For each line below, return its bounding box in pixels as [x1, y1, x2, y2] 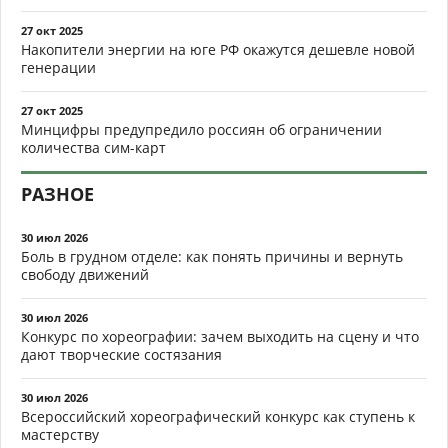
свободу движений [21, 265, 149, 284]
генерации [21, 58, 96, 77]
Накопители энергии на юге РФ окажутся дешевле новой [21, 40, 415, 59]
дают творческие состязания [21, 345, 222, 364]
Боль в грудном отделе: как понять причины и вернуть [21, 247, 403, 266]
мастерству [21, 425, 99, 444]
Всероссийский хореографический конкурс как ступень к [21, 407, 415, 426]
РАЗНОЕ [21, 182, 94, 206]
